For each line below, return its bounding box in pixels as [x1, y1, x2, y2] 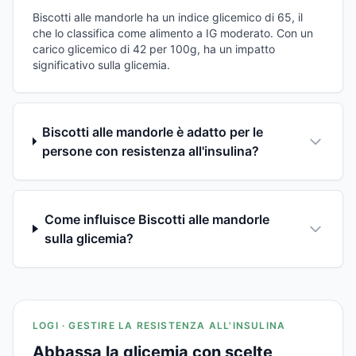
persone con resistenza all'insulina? [42, 142, 260, 159]
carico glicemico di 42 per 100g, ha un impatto [33, 41, 275, 56]
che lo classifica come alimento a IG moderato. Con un [33, 25, 313, 40]
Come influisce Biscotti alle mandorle [44, 211, 269, 227]
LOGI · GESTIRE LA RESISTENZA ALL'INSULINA [33, 319, 286, 331]
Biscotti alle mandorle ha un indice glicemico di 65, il [33, 10, 303, 24]
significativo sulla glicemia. [33, 57, 170, 72]
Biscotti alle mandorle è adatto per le [42, 123, 264, 140]
